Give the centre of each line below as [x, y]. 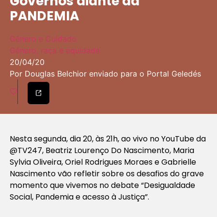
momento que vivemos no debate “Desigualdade [102, 185]
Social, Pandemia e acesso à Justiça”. [79, 197]
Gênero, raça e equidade [55, 51]
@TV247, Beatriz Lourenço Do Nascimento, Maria [102, 150]
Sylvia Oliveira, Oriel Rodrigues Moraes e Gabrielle [103, 162]
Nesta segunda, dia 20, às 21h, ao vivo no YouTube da [108, 139]
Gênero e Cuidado [43, 39]
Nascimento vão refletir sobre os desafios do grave [107, 173]
